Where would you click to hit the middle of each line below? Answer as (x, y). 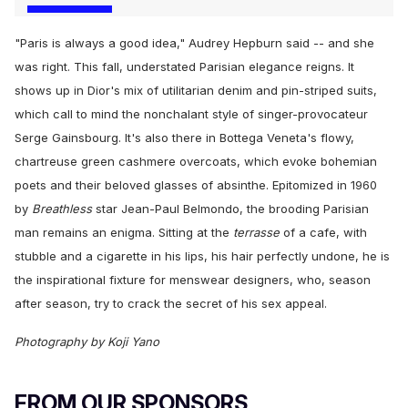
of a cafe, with (323, 233)
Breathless (62, 209)
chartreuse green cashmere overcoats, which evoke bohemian (196, 162)
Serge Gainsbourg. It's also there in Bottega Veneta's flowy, (184, 138)
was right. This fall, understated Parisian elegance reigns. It (184, 67)
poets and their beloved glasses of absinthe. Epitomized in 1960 (196, 185)
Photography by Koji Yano (87, 342)
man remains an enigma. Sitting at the (124, 233)
